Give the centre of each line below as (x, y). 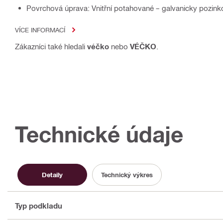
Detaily (52, 174)
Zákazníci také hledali (51, 47)
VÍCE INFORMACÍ (40, 30)
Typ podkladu (39, 205)
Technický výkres (127, 174)
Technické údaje (99, 134)
